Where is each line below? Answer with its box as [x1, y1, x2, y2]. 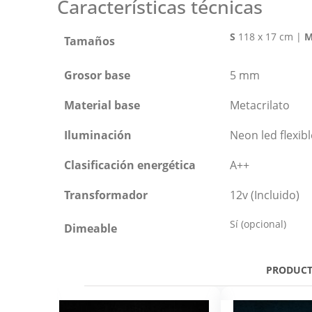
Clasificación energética [64, 157, 196, 173]
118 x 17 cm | [235, 29, 304, 43]
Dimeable [64, 220, 117, 236]
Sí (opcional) [230, 217, 286, 231]
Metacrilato [230, 97, 290, 113]
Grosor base [64, 67, 130, 83]
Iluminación [64, 127, 132, 143]
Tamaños [64, 33, 115, 49]
